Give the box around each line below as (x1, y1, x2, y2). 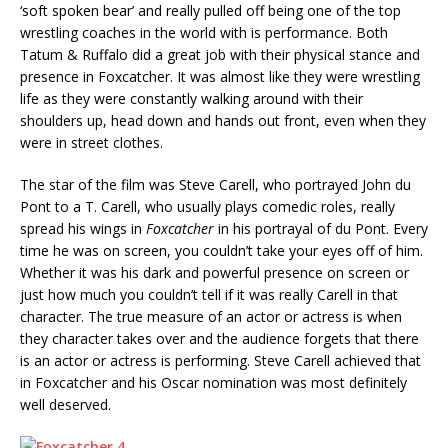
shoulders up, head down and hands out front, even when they (20, 111, 426, 131)
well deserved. (20, 395, 111, 415)
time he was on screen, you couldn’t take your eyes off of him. (20, 241, 423, 261)
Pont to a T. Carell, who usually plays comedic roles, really (20, 197, 395, 217)
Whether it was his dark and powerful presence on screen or (20, 263, 409, 283)
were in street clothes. (20, 133, 163, 153)
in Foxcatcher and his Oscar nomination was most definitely (20, 373, 407, 393)
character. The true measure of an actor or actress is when (20, 307, 402, 327)
